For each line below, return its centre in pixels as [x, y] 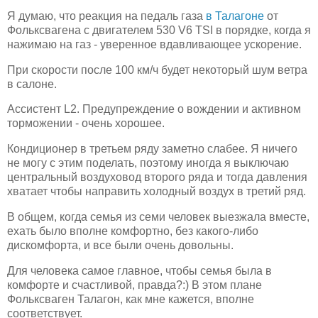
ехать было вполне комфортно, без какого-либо [133, 231]
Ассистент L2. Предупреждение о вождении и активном [154, 109]
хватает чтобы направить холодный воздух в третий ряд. [158, 192]
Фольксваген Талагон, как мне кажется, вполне [131, 299]
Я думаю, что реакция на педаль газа [106, 16]
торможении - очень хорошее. [87, 124]
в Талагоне [235, 16]
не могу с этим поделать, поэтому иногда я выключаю [148, 163]
